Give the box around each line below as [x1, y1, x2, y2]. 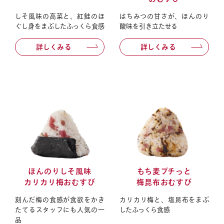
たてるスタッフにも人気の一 [15, 206, 104, 213]
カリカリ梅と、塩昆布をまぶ [119, 196, 209, 203]
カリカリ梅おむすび [23, 178, 96, 186]
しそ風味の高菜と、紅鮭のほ [15, 12, 104, 19]
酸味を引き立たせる [119, 22, 177, 29]
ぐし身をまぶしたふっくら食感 [15, 22, 104, 29]
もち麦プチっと [136, 167, 192, 175]
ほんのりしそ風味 [28, 167, 91, 175]
